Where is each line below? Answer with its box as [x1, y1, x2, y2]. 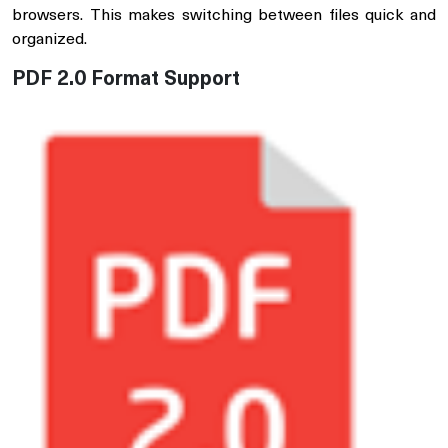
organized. [12, 32, 87, 49]
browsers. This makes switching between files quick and [12, 8, 436, 25]
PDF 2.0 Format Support [12, 70, 240, 91]
